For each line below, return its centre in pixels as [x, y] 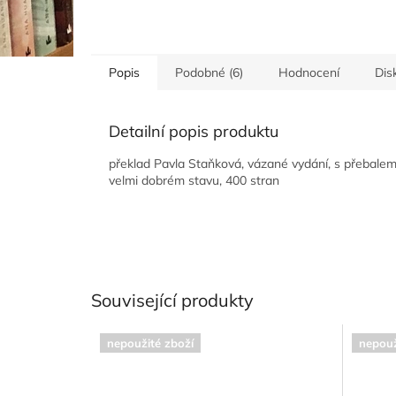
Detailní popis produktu [194, 131]
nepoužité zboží [150, 343]
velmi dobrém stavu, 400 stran [194, 180]
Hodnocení [309, 72]
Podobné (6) [209, 72]
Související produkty [172, 300]
